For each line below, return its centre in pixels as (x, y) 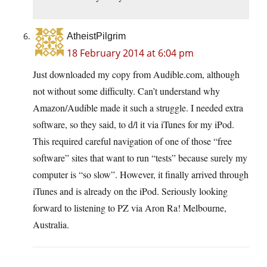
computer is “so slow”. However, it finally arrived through (141, 175)
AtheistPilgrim (96, 36)
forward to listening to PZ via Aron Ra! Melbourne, (130, 208)
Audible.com (178, 74)
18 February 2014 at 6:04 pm (130, 53)
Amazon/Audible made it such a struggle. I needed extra (138, 108)
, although (221, 74)
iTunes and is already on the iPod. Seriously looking (130, 191)
